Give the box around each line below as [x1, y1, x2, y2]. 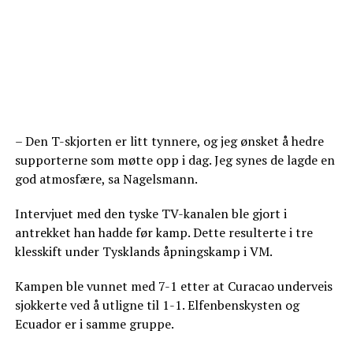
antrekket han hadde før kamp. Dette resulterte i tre [14, 223, 313, 241]
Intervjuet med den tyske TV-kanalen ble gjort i [14, 204, 287, 222]
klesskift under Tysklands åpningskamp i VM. [14, 242, 273, 260]
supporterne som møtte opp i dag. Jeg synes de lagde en [14, 150, 335, 169]
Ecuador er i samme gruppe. [14, 314, 174, 333]
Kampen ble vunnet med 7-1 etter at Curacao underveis [14, 277, 333, 295]
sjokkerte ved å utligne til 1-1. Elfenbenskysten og [14, 295, 299, 314]
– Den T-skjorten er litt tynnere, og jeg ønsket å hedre [14, 132, 324, 150]
